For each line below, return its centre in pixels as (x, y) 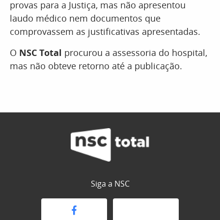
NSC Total (41, 53)
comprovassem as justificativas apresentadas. (105, 31)
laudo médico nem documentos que (85, 18)
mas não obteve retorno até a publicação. (96, 66)
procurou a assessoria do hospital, (135, 53)
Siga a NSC (110, 184)
